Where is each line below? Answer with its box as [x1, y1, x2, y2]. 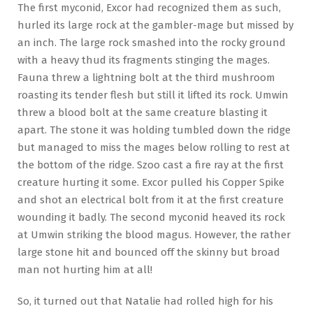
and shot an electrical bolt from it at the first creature [17, 193, 284, 206]
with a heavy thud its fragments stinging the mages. [17, 53, 270, 66]
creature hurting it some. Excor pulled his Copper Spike [17, 175, 284, 189]
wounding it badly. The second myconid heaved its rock [17, 210, 285, 224]
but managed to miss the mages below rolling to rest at [17, 140, 290, 154]
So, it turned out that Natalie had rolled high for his [17, 294, 273, 307]
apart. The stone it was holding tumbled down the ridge [17, 123, 291, 136]
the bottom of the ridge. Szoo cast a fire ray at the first [17, 158, 284, 171]
